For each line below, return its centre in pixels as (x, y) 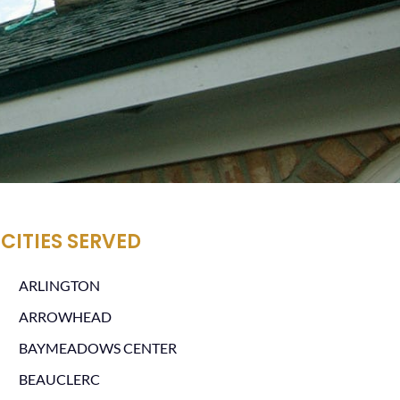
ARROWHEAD (65, 317)
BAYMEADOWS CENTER (97, 348)
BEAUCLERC (59, 379)
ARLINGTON (59, 285)
